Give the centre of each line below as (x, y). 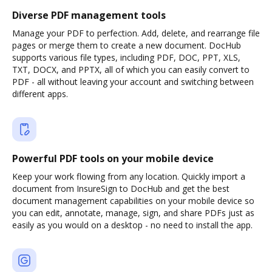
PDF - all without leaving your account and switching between (133, 82)
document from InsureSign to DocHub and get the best (121, 189)
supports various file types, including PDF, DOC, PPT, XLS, (126, 57)
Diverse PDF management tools (89, 15)
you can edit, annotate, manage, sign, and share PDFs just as (133, 213)
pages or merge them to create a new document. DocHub (127, 45)
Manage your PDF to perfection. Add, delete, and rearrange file (136, 33)
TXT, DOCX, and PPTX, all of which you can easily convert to (131, 70)
